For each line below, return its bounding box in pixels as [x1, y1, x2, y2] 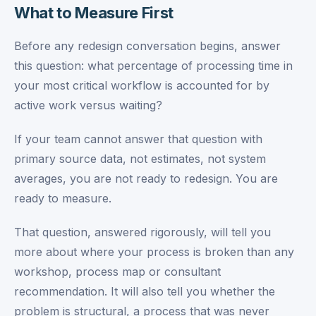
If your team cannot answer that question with [14, 132, 262, 146]
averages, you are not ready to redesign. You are [14, 171, 278, 186]
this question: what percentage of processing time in [14, 59, 293, 73]
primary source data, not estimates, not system [14, 152, 266, 166]
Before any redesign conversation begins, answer [14, 39, 281, 53]
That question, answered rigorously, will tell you [14, 225, 271, 239]
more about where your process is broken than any [14, 245, 294, 259]
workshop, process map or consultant [14, 265, 221, 279]
